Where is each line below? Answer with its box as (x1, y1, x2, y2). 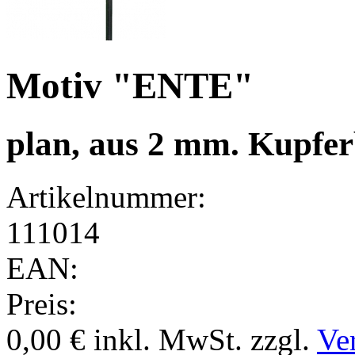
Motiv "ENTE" (6, 65, 254, 107)
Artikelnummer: (6, 179, 206, 214)
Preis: (6, 286, 77, 321)
